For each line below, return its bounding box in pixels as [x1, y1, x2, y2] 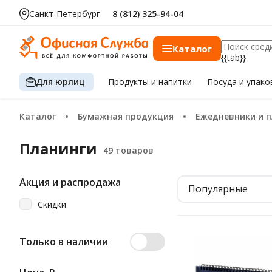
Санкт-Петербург [29, 8, 100, 19]
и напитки [151, 76, 192, 87]
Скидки [38, 198, 66, 210]
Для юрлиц [36, 75, 85, 87]
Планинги [30, 138, 101, 158]
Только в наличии [19, 235, 108, 249]
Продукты [108, 76, 152, 87]
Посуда [206, 76, 239, 87]
